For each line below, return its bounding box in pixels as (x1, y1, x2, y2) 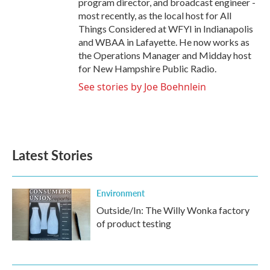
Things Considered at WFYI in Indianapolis (78, 23, 253, 34)
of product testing (96, 218, 171, 229)
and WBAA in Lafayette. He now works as (78, 36, 250, 48)
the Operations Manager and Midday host (78, 49, 251, 61)
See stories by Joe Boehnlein (78, 80, 206, 93)
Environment (96, 187, 145, 199)
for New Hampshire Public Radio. (78, 63, 216, 74)
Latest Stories (12, 145, 93, 165)
